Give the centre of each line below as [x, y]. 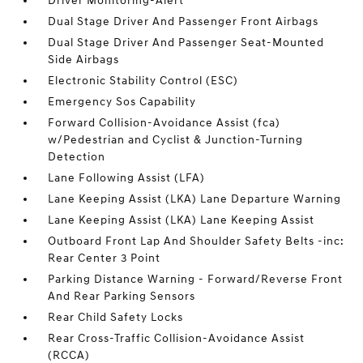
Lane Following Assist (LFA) [127, 178]
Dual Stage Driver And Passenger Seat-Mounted [186, 43]
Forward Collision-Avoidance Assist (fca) [164, 123]
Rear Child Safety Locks [116, 317]
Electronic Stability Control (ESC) [143, 81]
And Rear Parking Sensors [122, 296]
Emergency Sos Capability [122, 102]
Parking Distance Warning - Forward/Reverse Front [196, 279]
